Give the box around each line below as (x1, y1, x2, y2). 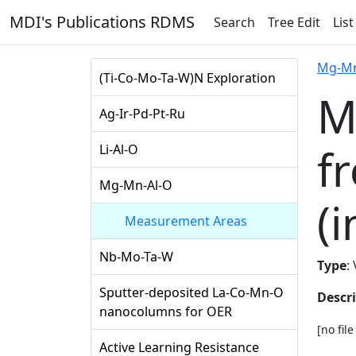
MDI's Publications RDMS (10, 11, 195, 33)
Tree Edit (268, 14, 320, 31)
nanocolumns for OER (99, 303, 232, 320)
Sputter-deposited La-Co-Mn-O (99, 284, 284, 301)
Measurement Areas (125, 212, 247, 230)
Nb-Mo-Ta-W (99, 248, 173, 265)
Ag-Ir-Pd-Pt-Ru (99, 105, 185, 122)
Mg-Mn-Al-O (99, 176, 172, 194)
